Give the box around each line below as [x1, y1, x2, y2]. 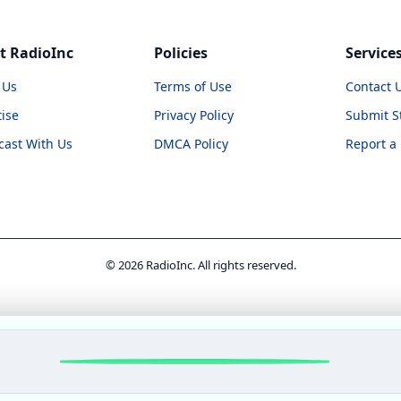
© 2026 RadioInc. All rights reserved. [105, 256, 296, 273]
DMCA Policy [153, 134, 228, 152]
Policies [153, 42, 208, 63]
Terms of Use [153, 77, 232, 95]
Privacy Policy [153, 106, 234, 124]
